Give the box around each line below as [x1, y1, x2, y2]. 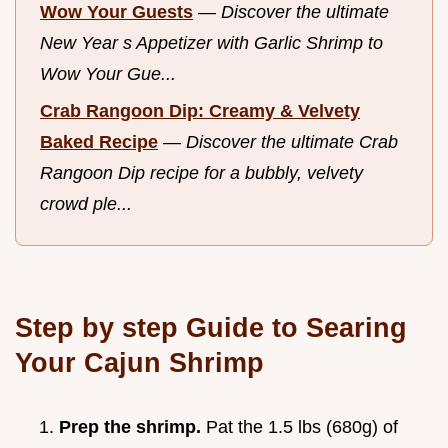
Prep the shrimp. [59, 417, 201, 438]
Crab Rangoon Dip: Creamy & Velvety [40, 100, 360, 121]
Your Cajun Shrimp [15, 347, 264, 379]
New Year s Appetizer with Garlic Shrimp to [40, 33, 383, 54]
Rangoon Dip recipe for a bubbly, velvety [40, 162, 363, 183]
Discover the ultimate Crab [186, 131, 398, 152]
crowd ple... [40, 193, 132, 214]
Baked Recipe [40, 131, 158, 152]
